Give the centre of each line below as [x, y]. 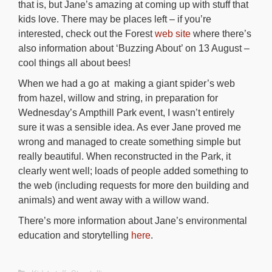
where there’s [221, 34]
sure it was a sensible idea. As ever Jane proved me [130, 127]
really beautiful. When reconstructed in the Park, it [124, 156]
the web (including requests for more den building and [134, 185]
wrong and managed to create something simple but [129, 142]
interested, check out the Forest [87, 34]
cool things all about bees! [74, 63]
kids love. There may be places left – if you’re [115, 19]
